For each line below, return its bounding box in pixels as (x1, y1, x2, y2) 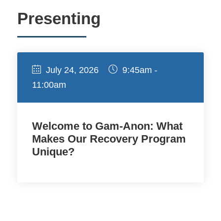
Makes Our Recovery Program (32, 132, 186, 145)
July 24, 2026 (46, 65, 99, 75)
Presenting (17, 9, 101, 28)
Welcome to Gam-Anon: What (32, 119, 183, 132)
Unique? (32, 145, 74, 158)
